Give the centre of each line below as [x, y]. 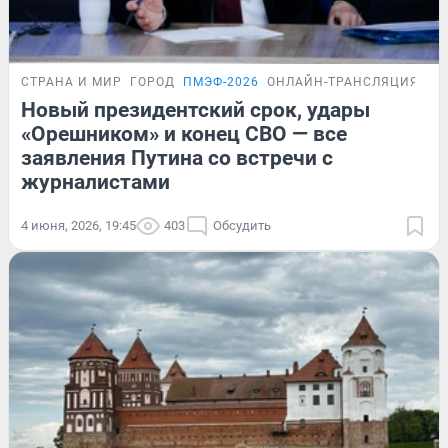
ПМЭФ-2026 [221, 81]
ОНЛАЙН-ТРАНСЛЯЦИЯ [343, 81]
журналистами [95, 181]
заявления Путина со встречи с [177, 157]
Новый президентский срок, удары [195, 109]
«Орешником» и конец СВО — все [184, 133]
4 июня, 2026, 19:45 [78, 225]
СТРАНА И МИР [71, 81]
